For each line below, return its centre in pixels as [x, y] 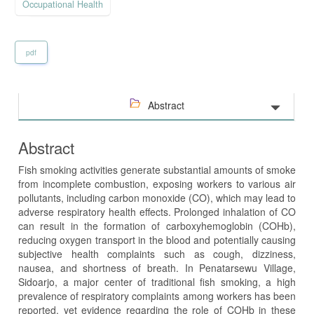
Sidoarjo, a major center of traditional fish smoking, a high [157, 281]
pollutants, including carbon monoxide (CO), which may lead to [157, 197]
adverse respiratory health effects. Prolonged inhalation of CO [157, 211]
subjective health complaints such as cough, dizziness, [157, 253]
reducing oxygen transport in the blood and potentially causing [157, 239]
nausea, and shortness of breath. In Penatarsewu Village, [157, 267]
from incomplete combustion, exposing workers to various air [157, 183]
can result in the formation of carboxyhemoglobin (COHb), [157, 225]
